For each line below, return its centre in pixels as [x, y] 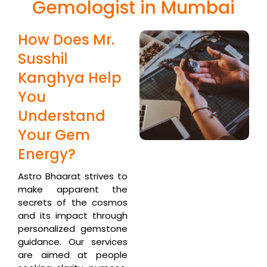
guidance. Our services [73, 241]
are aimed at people [73, 254]
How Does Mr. [66, 39]
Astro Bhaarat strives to [73, 176]
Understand [62, 116]
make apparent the [73, 189]
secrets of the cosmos [73, 202]
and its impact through [73, 215]
